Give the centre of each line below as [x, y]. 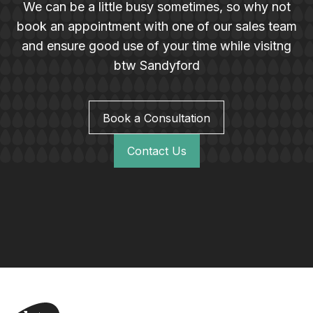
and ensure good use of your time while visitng [156, 45]
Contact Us [156, 151]
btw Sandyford [156, 65]
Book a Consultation [156, 118]
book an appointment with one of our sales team [156, 26]
